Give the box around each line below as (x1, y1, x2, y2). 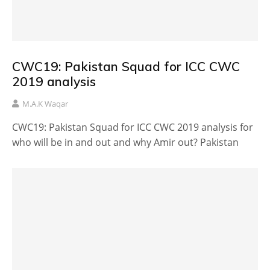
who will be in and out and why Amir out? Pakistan (12, 136, 239, 149)
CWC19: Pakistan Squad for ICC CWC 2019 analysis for (12, 121, 253, 134)
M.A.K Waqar (22, 98, 68, 110)
